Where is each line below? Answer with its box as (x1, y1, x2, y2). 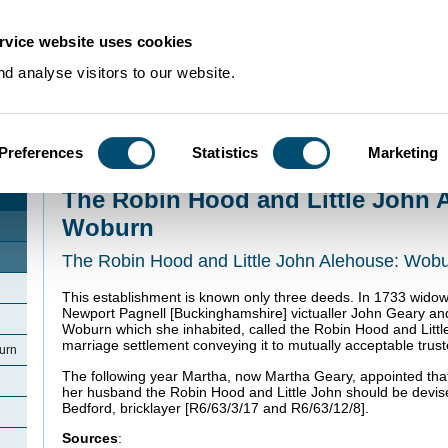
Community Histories (103, 164, 204, 176)
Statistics (192, 143, 259, 161)
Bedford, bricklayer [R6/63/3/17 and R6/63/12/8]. (62, 399, 369, 416)
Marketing (367, 143, 439, 161)
